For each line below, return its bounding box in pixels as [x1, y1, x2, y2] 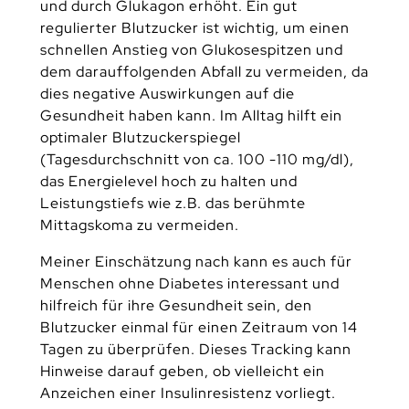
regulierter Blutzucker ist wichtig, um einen [39, 18, 350, 38]
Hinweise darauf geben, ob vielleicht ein [39, 361, 325, 381]
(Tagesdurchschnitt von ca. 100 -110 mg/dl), [39, 150, 354, 170]
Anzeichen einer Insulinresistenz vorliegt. [39, 383, 336, 403]
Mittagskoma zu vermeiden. [39, 215, 239, 236]
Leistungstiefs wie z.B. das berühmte [39, 194, 306, 214]
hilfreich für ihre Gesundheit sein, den [39, 295, 312, 315]
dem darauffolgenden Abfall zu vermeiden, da [39, 62, 369, 82]
